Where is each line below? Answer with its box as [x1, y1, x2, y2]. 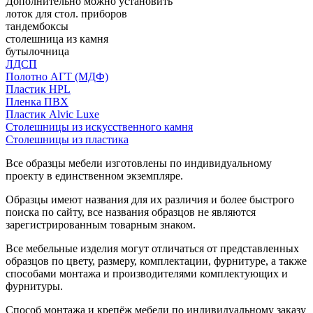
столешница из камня [6, 32, 108, 45]
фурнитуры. [6, 279, 63, 292]
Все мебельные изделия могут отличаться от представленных [6, 242, 299, 254]
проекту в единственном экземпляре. [6, 169, 183, 182]
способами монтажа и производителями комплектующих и [6, 267, 288, 279]
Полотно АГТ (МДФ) [6, 70, 108, 82]
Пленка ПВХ [6, 95, 68, 108]
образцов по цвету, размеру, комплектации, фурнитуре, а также [6, 254, 307, 267]
